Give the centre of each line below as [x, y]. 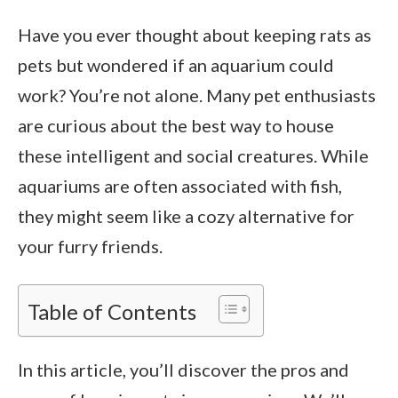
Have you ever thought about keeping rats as [195, 35]
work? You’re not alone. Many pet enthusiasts [197, 95]
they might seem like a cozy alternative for [186, 216]
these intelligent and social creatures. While [193, 155]
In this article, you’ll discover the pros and [183, 370]
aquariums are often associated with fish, [180, 186]
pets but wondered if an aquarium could [176, 65]
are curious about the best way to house [176, 125]
